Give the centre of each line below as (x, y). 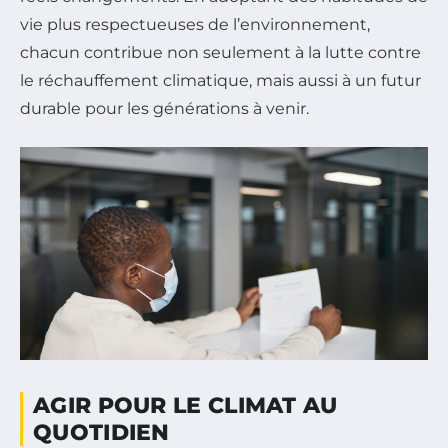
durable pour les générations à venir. (164, 108)
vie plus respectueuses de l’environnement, (195, 24)
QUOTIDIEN (101, 432)
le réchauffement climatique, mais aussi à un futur (220, 80)
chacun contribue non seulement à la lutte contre (220, 52)
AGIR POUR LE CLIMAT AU (185, 405)
